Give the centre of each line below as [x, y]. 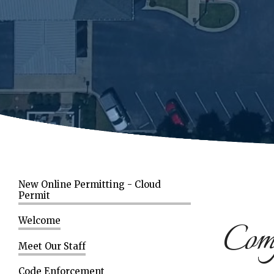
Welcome [39, 220]
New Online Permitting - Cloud [90, 184]
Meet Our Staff [52, 246]
